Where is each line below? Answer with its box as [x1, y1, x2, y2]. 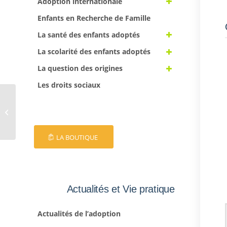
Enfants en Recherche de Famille [37, 13, 150, 23]
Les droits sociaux [37, 80, 100, 90]
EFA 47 [18, 106, 37, 116]
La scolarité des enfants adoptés [37, 47, 150, 57]
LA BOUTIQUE [56, 133, 98, 142]
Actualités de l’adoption [37, 208, 121, 218]
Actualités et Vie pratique [66, 183, 175, 195]
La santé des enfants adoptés [37, 29, 140, 40]
